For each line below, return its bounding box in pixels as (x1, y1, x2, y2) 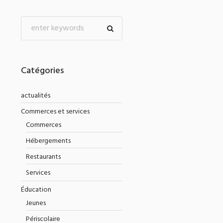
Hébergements (25, 135, 71, 147)
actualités (20, 90, 50, 102)
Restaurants (25, 151, 61, 163)
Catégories (20, 64, 64, 78)
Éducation (20, 184, 51, 196)
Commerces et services (20, 106, 90, 117)
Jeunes (25, 198, 46, 209)
